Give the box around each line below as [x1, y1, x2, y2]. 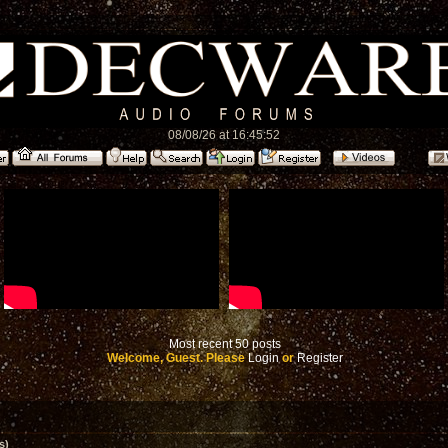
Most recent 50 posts [169, 337, 281, 351]
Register [297, 351, 343, 365]
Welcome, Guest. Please [107, 351, 248, 365]
